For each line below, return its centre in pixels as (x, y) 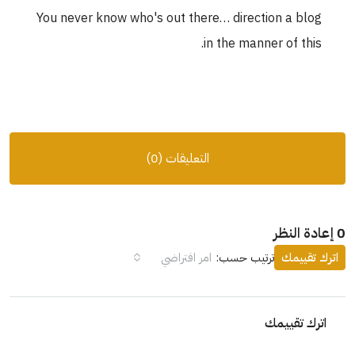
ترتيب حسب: (250, 258)
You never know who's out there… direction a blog (185, 19)
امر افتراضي (192, 258)
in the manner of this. (268, 44)
